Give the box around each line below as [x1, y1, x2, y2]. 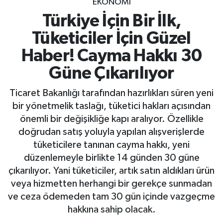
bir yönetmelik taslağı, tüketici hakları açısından [12, 101, 211, 111]
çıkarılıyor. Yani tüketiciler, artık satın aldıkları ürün [8, 165, 215, 176]
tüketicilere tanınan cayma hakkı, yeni [33, 139, 190, 150]
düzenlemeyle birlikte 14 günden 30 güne [23, 152, 200, 163]
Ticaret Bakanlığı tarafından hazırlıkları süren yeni [9, 88, 214, 98]
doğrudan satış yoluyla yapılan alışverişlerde [18, 126, 205, 137]
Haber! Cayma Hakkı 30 [21, 47, 202, 65]
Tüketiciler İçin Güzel [32, 30, 191, 48]
